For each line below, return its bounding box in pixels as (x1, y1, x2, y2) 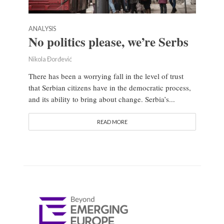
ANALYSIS (28, 25, 56, 33)
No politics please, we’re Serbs (28, 32, 188, 51)
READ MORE (96, 118, 127, 125)
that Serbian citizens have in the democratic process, (28, 82, 191, 93)
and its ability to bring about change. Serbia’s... (28, 94, 175, 104)
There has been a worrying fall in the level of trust (28, 71, 183, 81)
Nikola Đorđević (28, 55, 72, 63)
